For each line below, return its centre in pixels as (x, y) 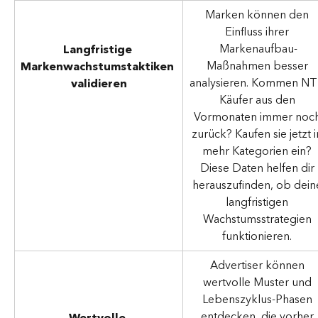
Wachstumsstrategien (258, 220)
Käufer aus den (258, 100)
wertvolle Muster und (258, 283)
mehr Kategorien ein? (258, 152)
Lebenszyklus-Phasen (258, 300)
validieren (99, 84)
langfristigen (258, 203)
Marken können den (258, 15)
